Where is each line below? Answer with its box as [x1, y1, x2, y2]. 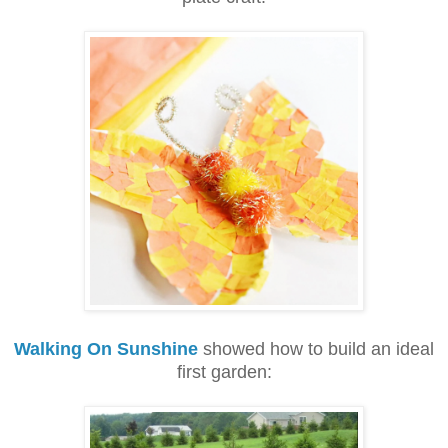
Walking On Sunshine [14, 338, 198, 359]
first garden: [176, 361, 272, 382]
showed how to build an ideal [203, 338, 434, 359]
